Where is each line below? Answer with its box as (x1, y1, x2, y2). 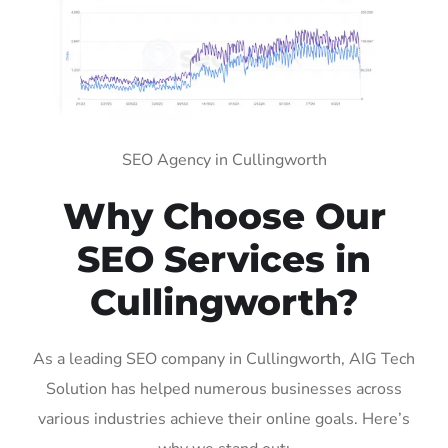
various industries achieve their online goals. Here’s (38, 407, 410, 430)
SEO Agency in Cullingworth (121, 148, 327, 171)
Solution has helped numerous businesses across (46, 377, 402, 400)
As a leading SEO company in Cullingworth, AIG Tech (33, 347, 415, 370)
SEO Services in (77, 236, 371, 281)
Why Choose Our (62, 193, 386, 238)
